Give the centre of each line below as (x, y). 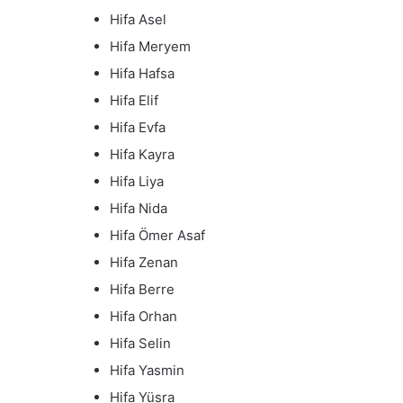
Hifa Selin (140, 343)
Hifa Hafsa (142, 73)
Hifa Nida (139, 208)
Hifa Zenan (144, 262)
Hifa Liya (137, 181)
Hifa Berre (142, 289)
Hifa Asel (138, 19)
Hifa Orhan (143, 316)
